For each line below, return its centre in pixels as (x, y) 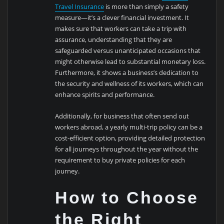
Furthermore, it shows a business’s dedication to (127, 73)
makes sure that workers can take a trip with (121, 29)
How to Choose (127, 197)
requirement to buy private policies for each (120, 160)
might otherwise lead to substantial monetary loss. (130, 62)
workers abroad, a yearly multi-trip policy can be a (129, 127)
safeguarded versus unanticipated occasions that (128, 51)
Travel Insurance (80, 7)
